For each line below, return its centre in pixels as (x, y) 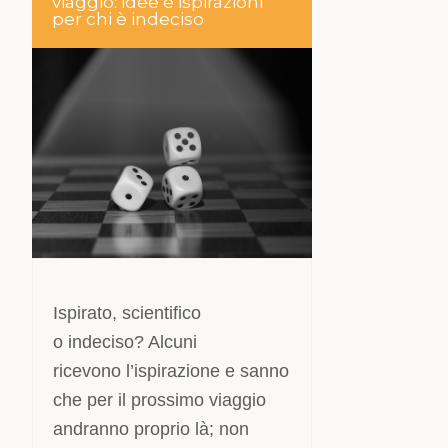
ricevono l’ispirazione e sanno (171, 371)
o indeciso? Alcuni (125, 342)
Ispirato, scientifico (127, 313)
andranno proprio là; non (151, 429)
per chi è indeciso (128, 19)
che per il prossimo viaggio (160, 400)
